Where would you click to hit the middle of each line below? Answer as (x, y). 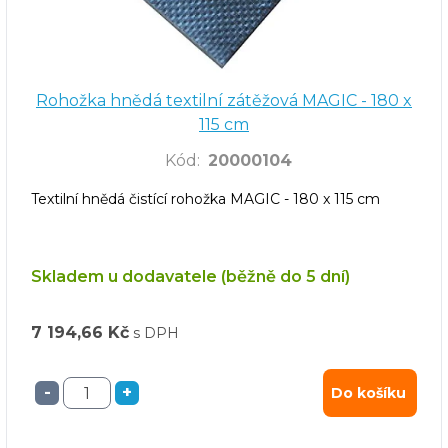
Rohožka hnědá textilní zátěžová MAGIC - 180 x (224, 100)
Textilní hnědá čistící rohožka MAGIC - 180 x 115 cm (205, 199)
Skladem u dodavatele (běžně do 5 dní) (190, 277)
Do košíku (368, 393)
